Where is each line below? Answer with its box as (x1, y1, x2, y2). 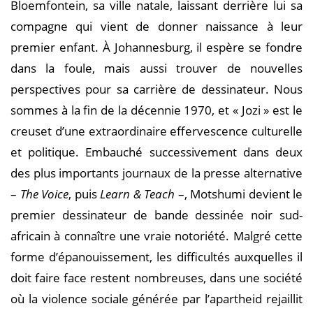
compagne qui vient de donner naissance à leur (10, 18, 303, 34)
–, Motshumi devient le (175, 186, 303, 202)
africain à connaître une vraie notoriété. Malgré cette (10, 228, 303, 244)
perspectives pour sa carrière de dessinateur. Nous (10, 81, 303, 97)
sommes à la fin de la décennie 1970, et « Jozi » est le (10, 102, 303, 118)
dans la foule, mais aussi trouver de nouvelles (10, 60, 303, 76)
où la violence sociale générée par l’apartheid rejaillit (10, 291, 303, 307)
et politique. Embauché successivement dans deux (10, 144, 303, 160)
